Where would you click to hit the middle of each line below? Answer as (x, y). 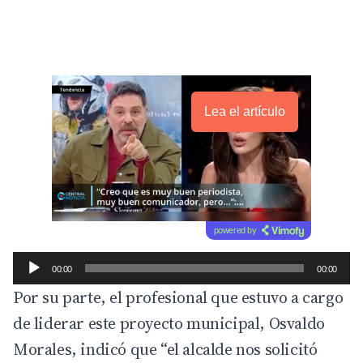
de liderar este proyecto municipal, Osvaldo (169, 324)
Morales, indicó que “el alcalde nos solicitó (165, 350)
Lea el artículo (245, 112)
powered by (235, 231)
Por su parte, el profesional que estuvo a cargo (178, 298)
